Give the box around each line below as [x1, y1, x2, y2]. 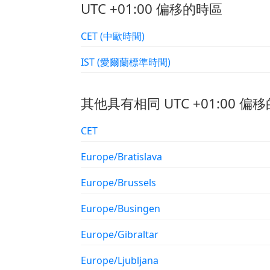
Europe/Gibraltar [81, 227, 159, 241]
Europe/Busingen [81, 201, 160, 215]
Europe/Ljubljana [81, 253, 159, 267]
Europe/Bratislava [81, 149, 162, 163]
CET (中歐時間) [100, 30, 145, 43]
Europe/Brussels [81, 175, 156, 189]
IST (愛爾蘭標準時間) [97, 55, 171, 69]
